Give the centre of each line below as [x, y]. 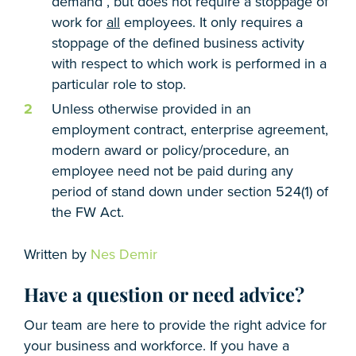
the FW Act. [88, 212]
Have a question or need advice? [164, 294]
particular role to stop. [119, 84]
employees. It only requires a [211, 22]
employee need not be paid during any [172, 170]
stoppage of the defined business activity [178, 43]
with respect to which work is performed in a [189, 63]
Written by [57, 254]
